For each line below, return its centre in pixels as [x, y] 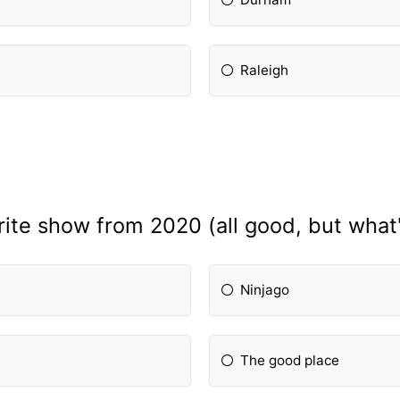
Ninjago [265, 290]
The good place [290, 361]
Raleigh [265, 70]
